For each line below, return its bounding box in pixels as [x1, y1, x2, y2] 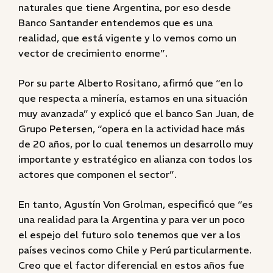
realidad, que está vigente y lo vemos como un [18, 32, 236, 44]
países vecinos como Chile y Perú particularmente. [18, 244, 252, 256]
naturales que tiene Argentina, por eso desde [18, 1, 231, 13]
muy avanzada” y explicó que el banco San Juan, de [18, 107, 254, 119]
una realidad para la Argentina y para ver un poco [18, 213, 245, 225]
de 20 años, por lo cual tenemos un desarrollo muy [18, 138, 253, 150]
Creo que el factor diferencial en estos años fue [18, 259, 244, 271]
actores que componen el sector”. [18, 168, 177, 180]
